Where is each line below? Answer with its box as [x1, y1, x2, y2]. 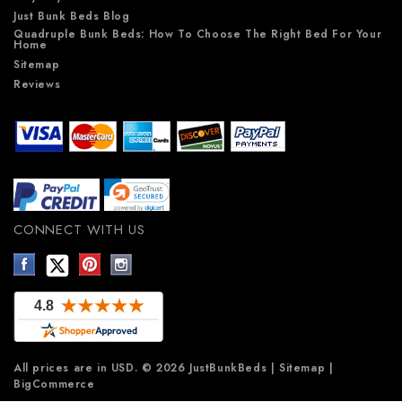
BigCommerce [13, 375, 95, 392]
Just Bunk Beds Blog [13, 7, 130, 24]
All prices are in [13, 359, 111, 376]
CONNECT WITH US [13, 219, 145, 240]
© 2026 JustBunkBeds [141, 359, 267, 376]
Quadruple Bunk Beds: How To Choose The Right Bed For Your [13, 25, 382, 42]
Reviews [13, 75, 61, 92]
